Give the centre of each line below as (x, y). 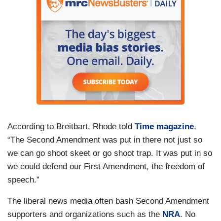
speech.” (23, 180)
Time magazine (164, 126)
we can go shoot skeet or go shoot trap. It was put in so (110, 153)
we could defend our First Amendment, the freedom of (106, 166)
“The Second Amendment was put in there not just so (105, 140)
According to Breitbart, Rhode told (71, 126)
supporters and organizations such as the (85, 214)
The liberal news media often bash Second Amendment (108, 201)
